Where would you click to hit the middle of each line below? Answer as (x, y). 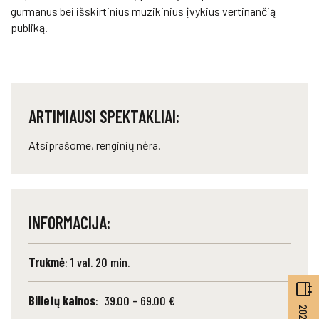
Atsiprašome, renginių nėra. (95, 145)
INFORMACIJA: (69, 223)
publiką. (29, 27)
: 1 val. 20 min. (97, 262)
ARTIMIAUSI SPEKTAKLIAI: (104, 116)
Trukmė (47, 262)
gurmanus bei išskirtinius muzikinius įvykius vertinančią (143, 11)
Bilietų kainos (62, 300)
